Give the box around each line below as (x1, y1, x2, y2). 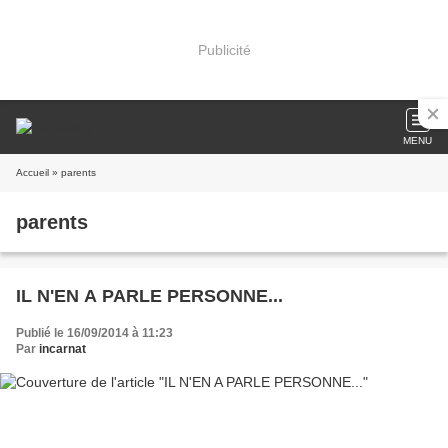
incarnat (39, 342, 86, 356)
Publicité (197, 41, 251, 58)
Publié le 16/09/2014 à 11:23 (16, 326, 173, 340)
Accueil (16, 167, 49, 178)
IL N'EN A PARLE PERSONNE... (16, 286, 283, 306)
